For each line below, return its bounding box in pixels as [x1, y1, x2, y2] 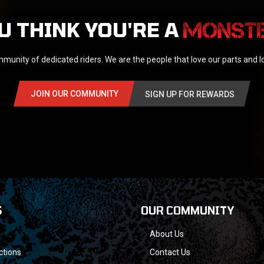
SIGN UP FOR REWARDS [144, 89, 235, 99]
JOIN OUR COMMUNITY [31, 88, 118, 98]
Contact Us [150, 247, 190, 257]
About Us [150, 229, 184, 239]
